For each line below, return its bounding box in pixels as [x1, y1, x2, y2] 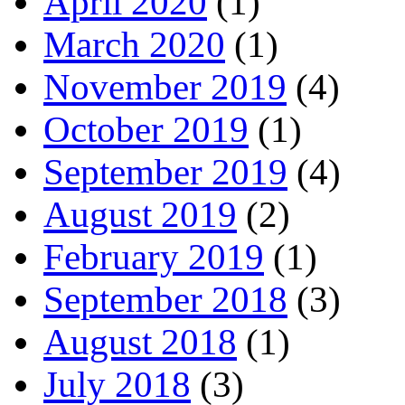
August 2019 [43, 194, 237, 236]
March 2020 [43, 24, 225, 66]
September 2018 [43, 279, 287, 321]
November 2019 [43, 67, 287, 108]
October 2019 [43, 109, 249, 151]
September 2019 [43, 152, 287, 193]
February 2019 [43, 237, 264, 278]
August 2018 [43, 322, 237, 363]
